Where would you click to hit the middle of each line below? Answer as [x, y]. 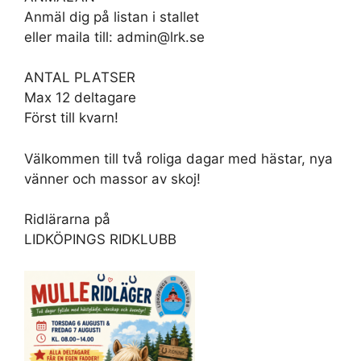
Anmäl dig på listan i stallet [112, 17]
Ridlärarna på [67, 219]
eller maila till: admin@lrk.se [114, 37]
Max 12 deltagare [80, 98]
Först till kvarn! [71, 118]
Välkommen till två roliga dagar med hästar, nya [178, 158]
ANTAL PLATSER [80, 77]
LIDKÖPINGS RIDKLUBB [100, 239]
